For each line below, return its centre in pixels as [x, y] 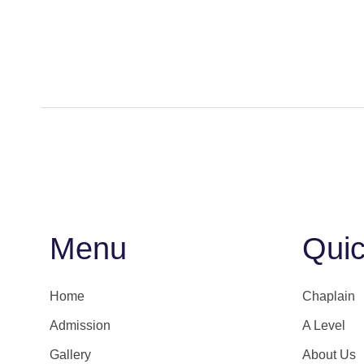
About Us [329, 355]
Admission [80, 326]
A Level [323, 326]
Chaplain [328, 297]
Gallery [70, 355]
